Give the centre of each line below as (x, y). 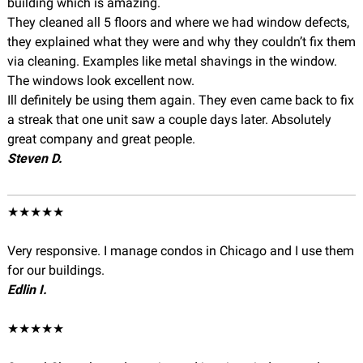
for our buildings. (56, 270)
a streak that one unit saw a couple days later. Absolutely (169, 120)
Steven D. (34, 158)
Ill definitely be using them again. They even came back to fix (180, 100)
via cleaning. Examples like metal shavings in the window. (172, 61)
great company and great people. (101, 139)
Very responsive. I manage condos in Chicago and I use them (180, 251)
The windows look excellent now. (100, 81)
